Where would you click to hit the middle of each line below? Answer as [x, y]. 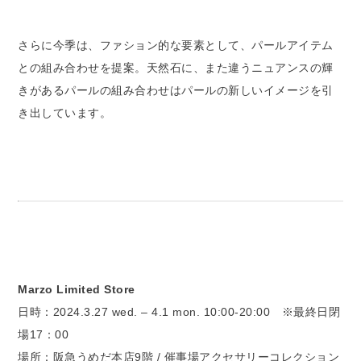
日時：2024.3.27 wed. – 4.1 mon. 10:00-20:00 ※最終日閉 [179, 311]
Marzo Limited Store [77, 289]
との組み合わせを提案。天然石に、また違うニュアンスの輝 [176, 67]
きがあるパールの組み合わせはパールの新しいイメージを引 [176, 90]
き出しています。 [65, 112]
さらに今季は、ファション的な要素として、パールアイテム [176, 45]
